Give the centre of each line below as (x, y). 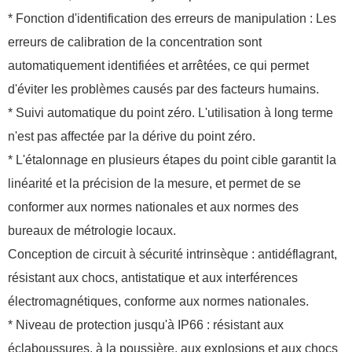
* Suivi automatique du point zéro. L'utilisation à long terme (170, 113)
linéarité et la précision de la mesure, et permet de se (154, 184)
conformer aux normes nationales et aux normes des (153, 207)
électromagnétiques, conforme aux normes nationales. (158, 302)
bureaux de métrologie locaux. (92, 231)
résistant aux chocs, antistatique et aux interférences (153, 278)
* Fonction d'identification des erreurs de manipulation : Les (172, 19)
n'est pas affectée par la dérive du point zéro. (132, 137)
